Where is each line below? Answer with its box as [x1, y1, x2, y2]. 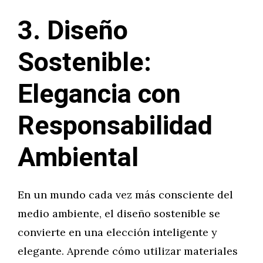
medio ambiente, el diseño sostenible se [18, 207, 220, 220]
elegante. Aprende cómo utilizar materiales [18, 244, 238, 258]
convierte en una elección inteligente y [18, 225, 217, 239]
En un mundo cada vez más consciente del [18, 188, 233, 201]
